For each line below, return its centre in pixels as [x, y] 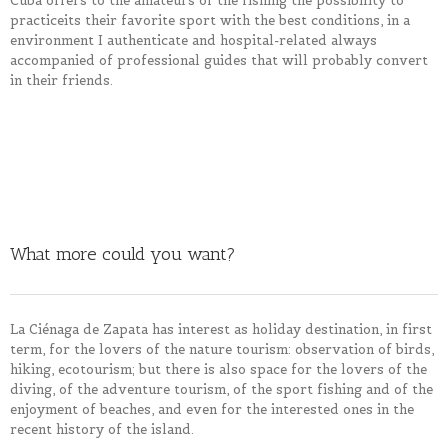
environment [52, 40]
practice [37, 20]
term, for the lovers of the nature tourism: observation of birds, [222, 349]
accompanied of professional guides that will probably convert [219, 60]
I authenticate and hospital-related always [237, 40]
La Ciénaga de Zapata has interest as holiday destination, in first [221, 329]
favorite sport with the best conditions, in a [265, 20]
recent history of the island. [102, 429]
